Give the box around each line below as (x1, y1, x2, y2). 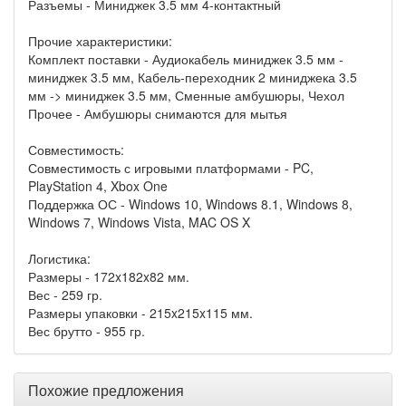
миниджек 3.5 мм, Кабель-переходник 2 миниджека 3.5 (28, 68, 357, 87)
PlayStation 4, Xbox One (28, 177, 168, 196)
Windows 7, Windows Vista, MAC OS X (28, 213, 250, 232)
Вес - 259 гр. (28, 285, 102, 304)
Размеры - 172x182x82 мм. (28, 267, 189, 286)
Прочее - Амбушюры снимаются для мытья (28, 104, 287, 123)
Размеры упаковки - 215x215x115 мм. (28, 304, 253, 323)
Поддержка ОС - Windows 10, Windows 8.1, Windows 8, (28, 195, 353, 214)
